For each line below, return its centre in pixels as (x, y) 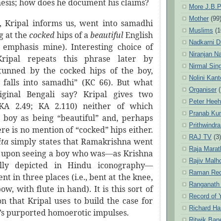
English (139, 35)
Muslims (201, 30)
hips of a (73, 35)
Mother (199, 18)
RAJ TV (200, 137)
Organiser (203, 90)
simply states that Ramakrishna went (82, 142)
